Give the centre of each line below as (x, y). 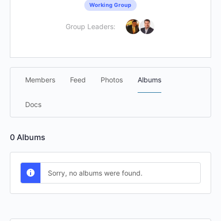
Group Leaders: (91, 26)
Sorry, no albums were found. (95, 173)
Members (40, 80)
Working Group (110, 5)
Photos (112, 80)
